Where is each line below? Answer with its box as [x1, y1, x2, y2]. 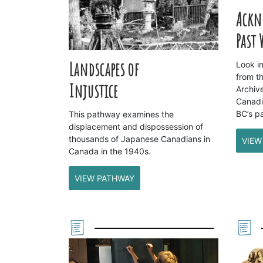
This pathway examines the [69, 109, 174, 120]
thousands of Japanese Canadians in [69, 134, 210, 144]
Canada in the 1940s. [69, 146, 151, 157]
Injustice [69, 80, 118, 103]
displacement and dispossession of [69, 122, 203, 132]
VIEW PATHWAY [75, 173, 134, 184]
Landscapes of [69, 58, 139, 82]
